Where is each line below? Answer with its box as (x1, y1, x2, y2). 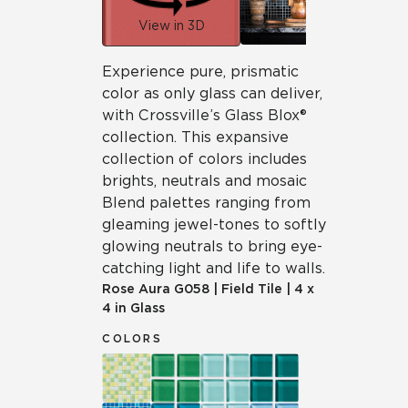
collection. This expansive (102, 128, 289, 146)
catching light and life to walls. (102, 260, 325, 277)
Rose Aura (102, 281, 170, 296)
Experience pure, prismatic (102, 63, 299, 80)
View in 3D (138, 17, 205, 33)
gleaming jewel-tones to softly (102, 216, 326, 233)
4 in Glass (102, 301, 165, 315)
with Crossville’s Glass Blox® (102, 107, 307, 124)
